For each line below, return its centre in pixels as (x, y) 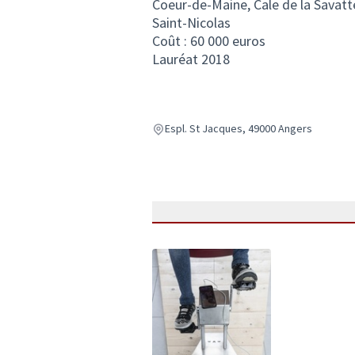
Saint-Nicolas (191, 23)
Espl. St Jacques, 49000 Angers (239, 128)
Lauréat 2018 (191, 59)
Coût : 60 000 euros (209, 41)
